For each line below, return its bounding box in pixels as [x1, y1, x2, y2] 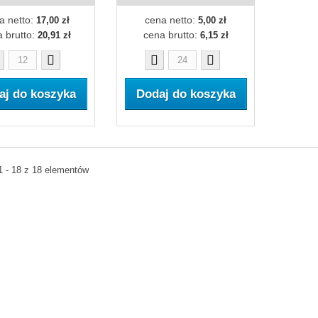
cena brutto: [143, 28, 200, 40]
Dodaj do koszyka [136, 87, 236, 101]
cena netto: [145, 13, 198, 26]
